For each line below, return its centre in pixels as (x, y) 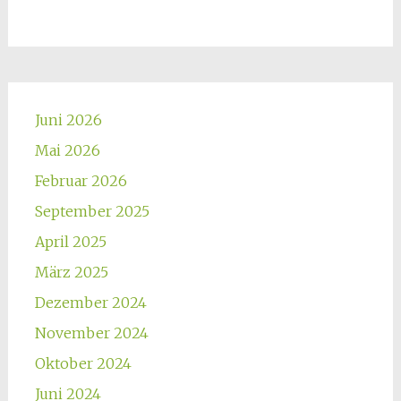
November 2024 (91, 333)
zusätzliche (137, 37)
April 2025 (70, 242)
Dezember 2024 (90, 303)
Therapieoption (152, 58)
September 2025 (92, 211)
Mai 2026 (67, 150)
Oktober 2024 (83, 363)
